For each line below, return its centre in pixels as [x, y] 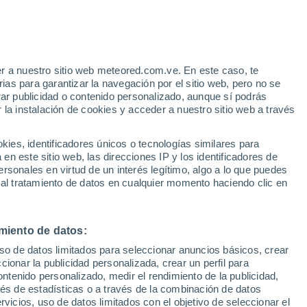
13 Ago [172, 199]
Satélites [44, 129]
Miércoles [93, 183]
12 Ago [93, 199]
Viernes [251, 183]
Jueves [172, 183]
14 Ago [251, 199]
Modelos [91, 129]
